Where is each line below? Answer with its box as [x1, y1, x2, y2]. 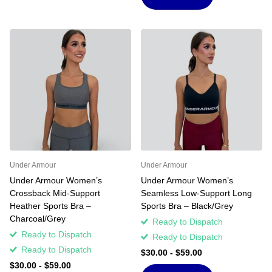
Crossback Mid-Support [10, 188, 100, 198]
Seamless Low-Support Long [141, 188, 252, 198]
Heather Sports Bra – [10, 200, 91, 211]
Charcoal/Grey [10, 213, 66, 223]
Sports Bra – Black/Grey [141, 200, 233, 211]
